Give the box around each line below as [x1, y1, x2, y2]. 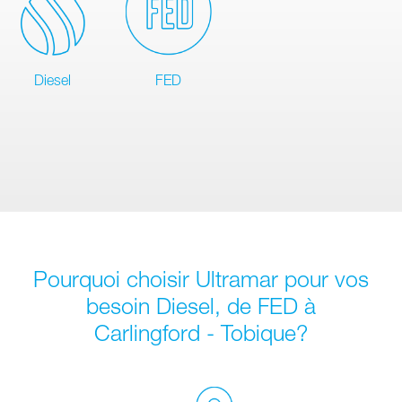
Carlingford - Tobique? [94, 319, 308, 345]
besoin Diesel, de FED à [86, 292, 316, 319]
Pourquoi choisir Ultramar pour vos [33, 265, 369, 292]
